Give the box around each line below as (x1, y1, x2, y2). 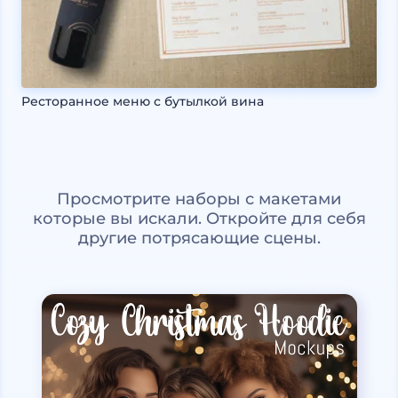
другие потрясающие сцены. (77, 228, 321, 249)
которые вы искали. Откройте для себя (32, 209, 366, 229)
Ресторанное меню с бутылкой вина (21, 93, 264, 110)
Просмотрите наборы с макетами (57, 189, 341, 210)
